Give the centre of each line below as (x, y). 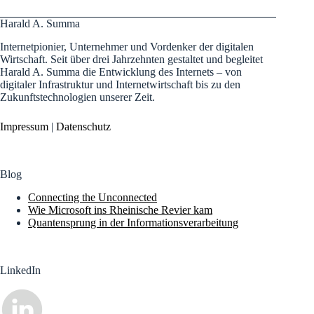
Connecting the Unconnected (93, 197)
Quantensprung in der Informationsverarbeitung (133, 222)
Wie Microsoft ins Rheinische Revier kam (120, 210)
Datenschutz (83, 126)
